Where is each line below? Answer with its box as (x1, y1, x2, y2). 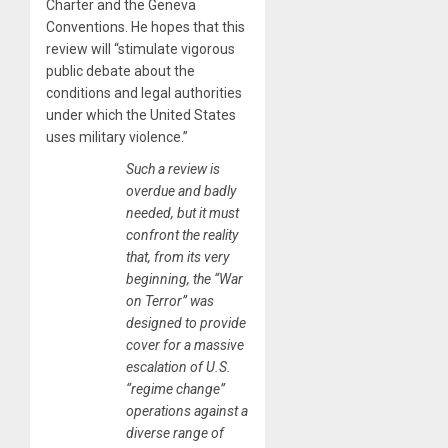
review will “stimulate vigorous (46, 40, 235, 57)
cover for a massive (126, 336, 244, 353)
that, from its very (126, 248, 229, 265)
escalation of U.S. (126, 358, 231, 375)
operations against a (126, 402, 248, 419)
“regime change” (126, 380, 225, 397)
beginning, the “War (126, 270, 243, 287)
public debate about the (46, 62, 195, 79)
